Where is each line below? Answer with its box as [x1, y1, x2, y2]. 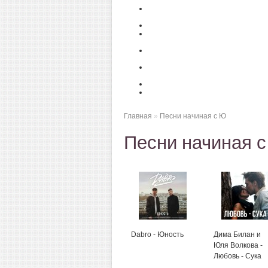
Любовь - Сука [214, 252, 261, 260]
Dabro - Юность [131, 230, 184, 239]
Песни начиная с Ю [160, 112, 226, 120]
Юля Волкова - [214, 241, 263, 249]
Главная [124, 112, 152, 120]
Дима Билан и [214, 230, 261, 239]
